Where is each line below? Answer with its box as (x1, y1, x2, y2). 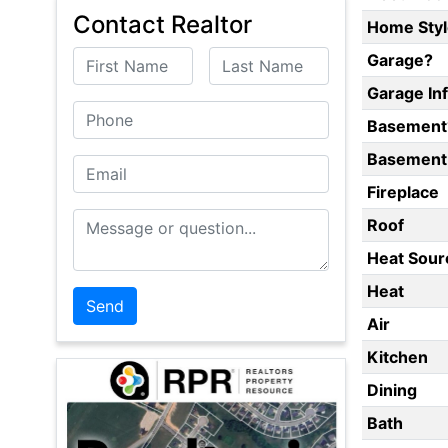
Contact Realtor (73, 10, 252, 40)
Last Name (209, 49, 290, 70)
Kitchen (366, 347, 428, 368)
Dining (366, 380, 417, 401)
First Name (73, 49, 155, 70)
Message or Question (73, 211, 233, 232)
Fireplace (366, 182, 439, 203)
